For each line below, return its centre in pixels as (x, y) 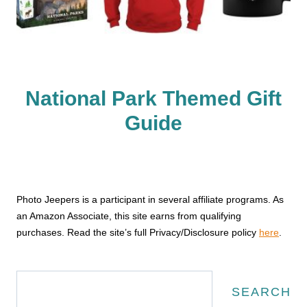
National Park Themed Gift (153, 99)
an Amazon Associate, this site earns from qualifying (129, 216)
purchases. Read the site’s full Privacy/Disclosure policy (138, 232)
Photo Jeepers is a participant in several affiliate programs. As (150, 199)
